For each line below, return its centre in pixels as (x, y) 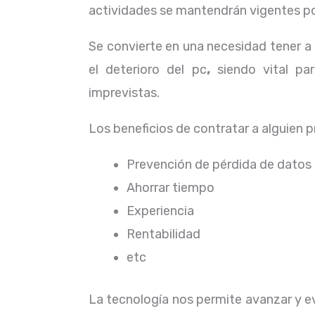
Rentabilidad (165, 234)
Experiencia (162, 211)
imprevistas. (124, 93)
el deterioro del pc (148, 70)
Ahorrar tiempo (172, 188)
